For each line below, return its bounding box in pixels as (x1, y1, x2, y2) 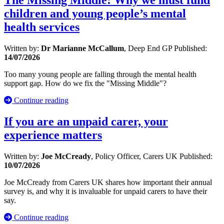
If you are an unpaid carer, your (4, 115, 168, 128)
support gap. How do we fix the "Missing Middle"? (4, 79, 166, 88)
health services (4, 20, 79, 34)
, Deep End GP (124, 44, 174, 53)
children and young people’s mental (4, 7, 186, 20)
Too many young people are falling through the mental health (4, 70, 196, 79)
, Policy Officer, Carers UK (91, 151, 179, 160)
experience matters (4, 128, 102, 141)
